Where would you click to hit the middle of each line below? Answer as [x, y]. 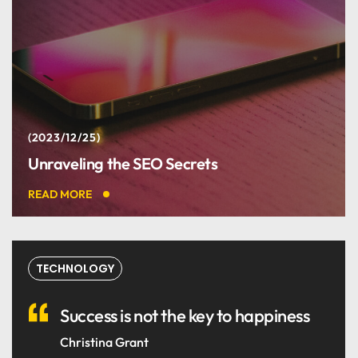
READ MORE [60, 194]
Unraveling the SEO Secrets [123, 163]
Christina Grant [104, 342]
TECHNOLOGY [75, 268]
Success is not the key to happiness [185, 316]
